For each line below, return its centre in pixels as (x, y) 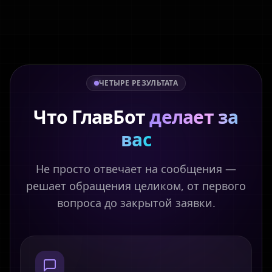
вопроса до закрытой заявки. (136, 203)
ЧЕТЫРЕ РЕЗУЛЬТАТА (138, 83)
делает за (194, 117)
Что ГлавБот (92, 117)
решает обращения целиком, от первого (136, 186)
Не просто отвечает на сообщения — (136, 169)
